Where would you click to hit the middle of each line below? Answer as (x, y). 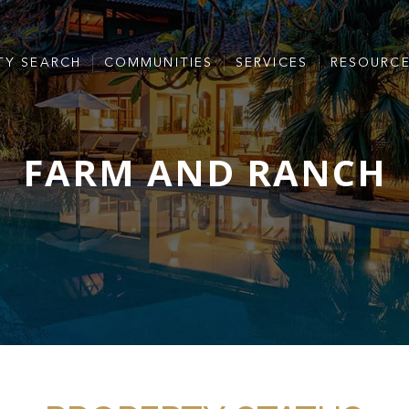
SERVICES (272, 63)
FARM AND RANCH (204, 172)
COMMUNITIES (158, 63)
